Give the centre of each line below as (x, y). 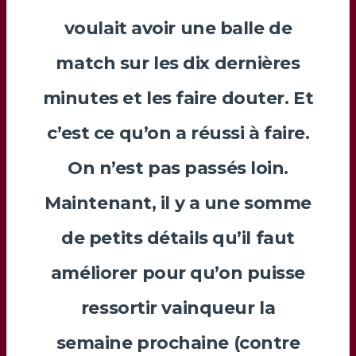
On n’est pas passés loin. (178, 168)
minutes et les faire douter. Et (178, 98)
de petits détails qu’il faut (178, 238)
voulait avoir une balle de (178, 28)
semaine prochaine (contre (178, 342)
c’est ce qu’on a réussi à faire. (178, 133)
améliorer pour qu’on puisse (178, 273)
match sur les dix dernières (178, 63)
